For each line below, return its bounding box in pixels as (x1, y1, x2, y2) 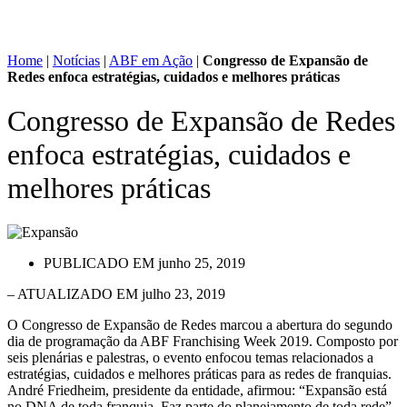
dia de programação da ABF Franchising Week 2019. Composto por (7, 333, 398, 350)
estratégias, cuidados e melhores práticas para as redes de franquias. (7, 366, 392, 382)
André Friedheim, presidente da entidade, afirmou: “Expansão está (7, 382, 387, 399)
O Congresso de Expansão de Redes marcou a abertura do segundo (7, 317, 392, 333)
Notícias (53, 52, 100, 68)
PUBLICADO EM (44, 255, 154, 272)
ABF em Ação (109, 52, 193, 68)
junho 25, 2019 (158, 255, 245, 272)
